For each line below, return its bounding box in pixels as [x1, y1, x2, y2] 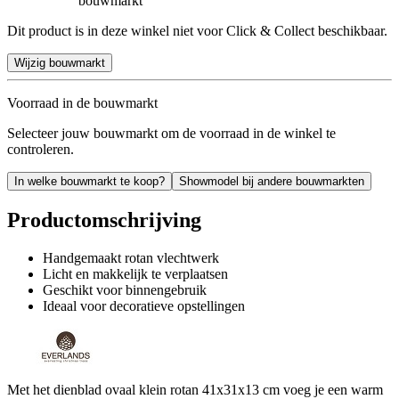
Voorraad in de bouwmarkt [7, 94, 158, 110]
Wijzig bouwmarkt [14, 55, 105, 69]
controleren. [7, 141, 74, 157]
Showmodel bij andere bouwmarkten [179, 174, 364, 188]
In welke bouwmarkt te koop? [14, 174, 165, 188]
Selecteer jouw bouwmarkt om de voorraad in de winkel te [7, 125, 336, 141]
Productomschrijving [7, 208, 201, 232]
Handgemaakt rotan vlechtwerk [43, 249, 219, 265]
